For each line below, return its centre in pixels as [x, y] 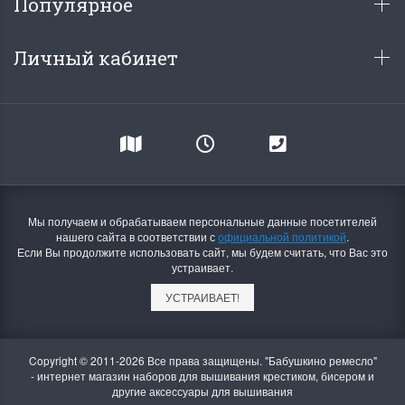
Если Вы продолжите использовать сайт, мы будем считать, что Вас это [202, 252]
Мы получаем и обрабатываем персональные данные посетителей [202, 221]
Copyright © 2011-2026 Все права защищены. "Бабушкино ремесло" [202, 361]
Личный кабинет [98, 58]
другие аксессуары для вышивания [202, 391]
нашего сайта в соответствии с [137, 237]
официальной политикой [282, 237]
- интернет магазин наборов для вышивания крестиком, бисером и [202, 376]
